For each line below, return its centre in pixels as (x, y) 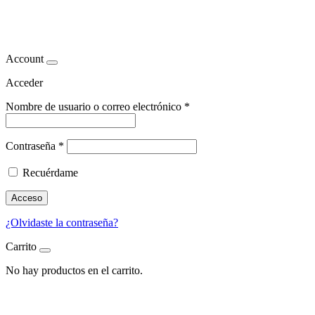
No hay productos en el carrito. (74, 270)
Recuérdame (50, 172)
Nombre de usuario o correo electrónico (95, 106)
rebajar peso (65, 24)
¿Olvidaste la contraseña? (62, 222)
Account (25, 58)
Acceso (27, 198)
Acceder (24, 82)
